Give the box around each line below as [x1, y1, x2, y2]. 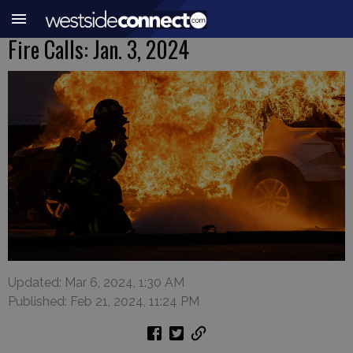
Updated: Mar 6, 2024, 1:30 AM [8, 274, 184, 290]
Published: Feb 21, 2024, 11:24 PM [8, 293, 199, 309]
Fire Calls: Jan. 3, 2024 [8, 33, 189, 65]
